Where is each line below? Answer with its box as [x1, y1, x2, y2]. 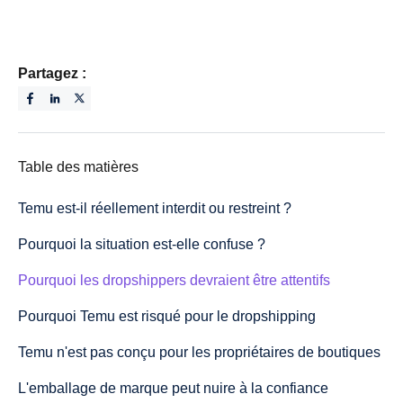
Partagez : [18, 65, 86, 81]
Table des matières [18, 158, 139, 175]
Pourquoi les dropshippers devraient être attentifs [18, 272, 330, 288]
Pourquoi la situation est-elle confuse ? [18, 236, 265, 252]
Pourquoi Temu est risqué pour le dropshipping [18, 308, 316, 324]
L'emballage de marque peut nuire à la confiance [18, 380, 328, 396]
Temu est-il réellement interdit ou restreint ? [18, 200, 291, 216]
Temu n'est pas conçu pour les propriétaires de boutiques [18, 344, 381, 360]
